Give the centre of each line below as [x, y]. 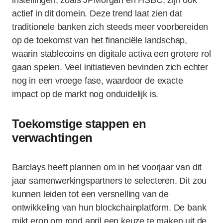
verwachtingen [52, 138]
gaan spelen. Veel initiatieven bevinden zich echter [110, 67]
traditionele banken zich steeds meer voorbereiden [110, 27]
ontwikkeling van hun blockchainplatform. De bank [109, 208]
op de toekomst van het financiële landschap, [100, 40]
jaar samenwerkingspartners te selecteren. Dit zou [110, 181]
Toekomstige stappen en [79, 124]
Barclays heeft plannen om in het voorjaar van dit [107, 167]
